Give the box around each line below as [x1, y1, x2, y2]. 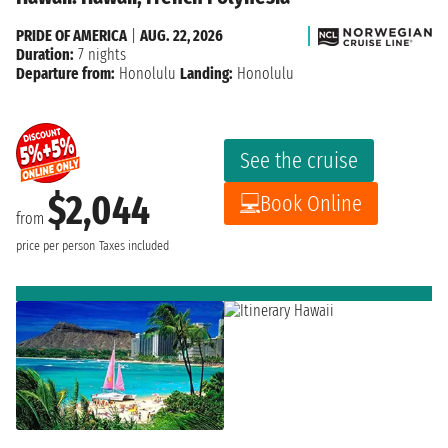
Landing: [180, 63, 233, 83]
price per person [16, 237, 95, 254]
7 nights [74, 44, 126, 64]
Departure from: [16, 63, 115, 83]
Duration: [16, 44, 74, 64]
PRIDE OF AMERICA [16, 25, 127, 45]
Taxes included [99, 237, 169, 254]
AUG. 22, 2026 [140, 25, 223, 45]
